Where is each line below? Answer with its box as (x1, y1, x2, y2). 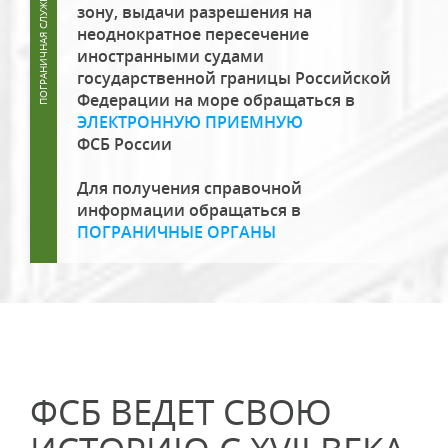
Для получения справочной (77, 177, 302, 199)
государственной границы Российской (77, 67, 391, 89)
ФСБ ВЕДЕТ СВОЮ (30, 388, 332, 435)
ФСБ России (77, 133, 172, 155)
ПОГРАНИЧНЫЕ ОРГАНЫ (77, 221, 276, 243)
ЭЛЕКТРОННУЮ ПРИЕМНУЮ (77, 111, 303, 133)
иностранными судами (77, 45, 264, 67)
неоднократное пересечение (77, 23, 309, 45)
